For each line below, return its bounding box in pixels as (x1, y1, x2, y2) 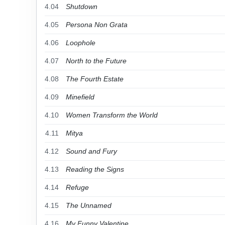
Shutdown (66, 3, 97, 11)
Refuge (66, 183, 89, 191)
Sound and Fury (66, 147, 117, 155)
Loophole (66, 39, 95, 47)
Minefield (66, 93, 94, 101)
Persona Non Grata (66, 21, 128, 29)
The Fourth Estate (66, 75, 124, 83)
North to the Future (66, 57, 127, 65)
